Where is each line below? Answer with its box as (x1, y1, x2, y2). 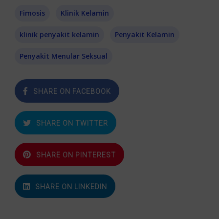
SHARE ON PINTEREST (36, 151, 116, 159)
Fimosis (20, 8, 45, 18)
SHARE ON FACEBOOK (33, 88, 111, 96)
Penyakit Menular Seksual (20, 51, 108, 61)
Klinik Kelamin (61, 8, 109, 18)
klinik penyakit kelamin (20, 30, 99, 40)
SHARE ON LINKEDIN (35, 183, 107, 191)
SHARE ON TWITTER (36, 119, 108, 128)
